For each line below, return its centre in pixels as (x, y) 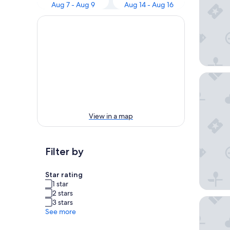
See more (61, 212)
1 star (60, 184)
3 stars (63, 203)
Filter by (64, 152)
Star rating (64, 175)
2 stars (63, 193)
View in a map (111, 116)
